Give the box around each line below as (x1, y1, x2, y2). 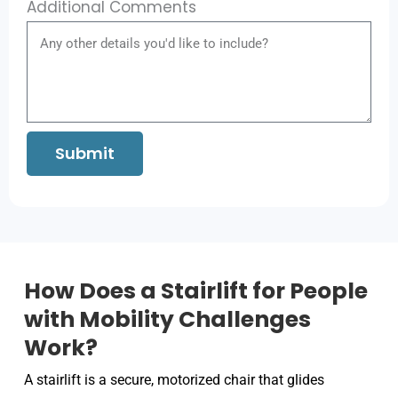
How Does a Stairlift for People (23, 275, 368, 306)
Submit (55, 141, 115, 164)
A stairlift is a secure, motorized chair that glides (23, 370, 324, 388)
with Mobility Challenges (23, 303, 311, 335)
